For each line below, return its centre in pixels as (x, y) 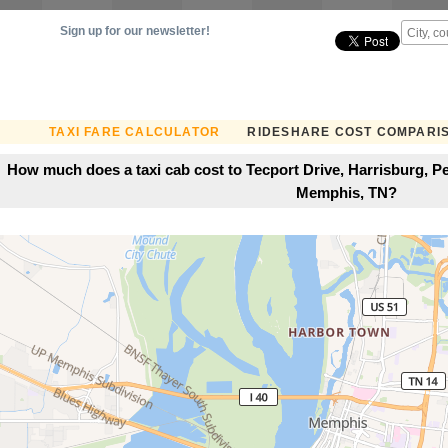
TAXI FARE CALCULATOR (135, 132)
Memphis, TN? (346, 192)
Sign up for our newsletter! (135, 31)
